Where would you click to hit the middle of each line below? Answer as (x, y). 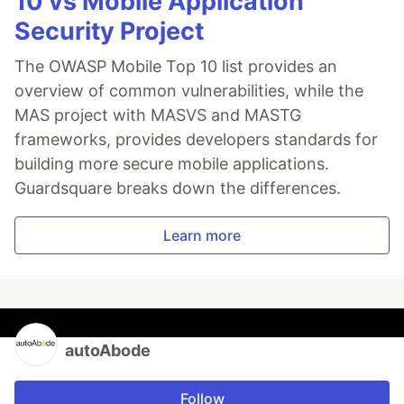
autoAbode (108, 350)
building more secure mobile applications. (172, 163)
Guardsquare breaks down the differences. (178, 188)
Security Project (109, 31)
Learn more (202, 235)
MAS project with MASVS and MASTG (158, 115)
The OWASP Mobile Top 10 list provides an (176, 66)
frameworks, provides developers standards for (196, 139)
